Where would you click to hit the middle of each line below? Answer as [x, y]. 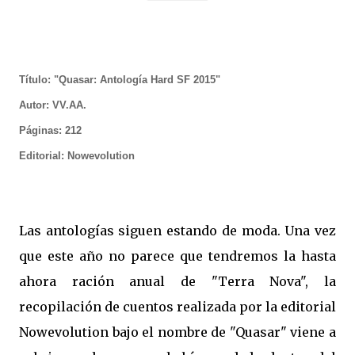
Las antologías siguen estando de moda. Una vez [177, 231]
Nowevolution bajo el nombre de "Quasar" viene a [177, 332]
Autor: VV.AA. [53, 105]
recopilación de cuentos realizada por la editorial [177, 307]
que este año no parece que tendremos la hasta [177, 256]
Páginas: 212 [50, 130]
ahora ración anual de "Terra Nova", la [177, 281]
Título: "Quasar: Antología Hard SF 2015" [120, 80]
